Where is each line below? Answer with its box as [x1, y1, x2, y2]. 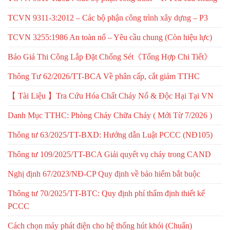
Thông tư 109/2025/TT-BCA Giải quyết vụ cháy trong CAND [8, 149, 211, 159]
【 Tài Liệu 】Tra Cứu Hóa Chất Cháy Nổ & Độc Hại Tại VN [8, 91, 214, 100]
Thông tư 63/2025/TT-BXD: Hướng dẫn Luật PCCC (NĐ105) [8, 130, 213, 139]
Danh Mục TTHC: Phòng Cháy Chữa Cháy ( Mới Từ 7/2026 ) [8, 110, 212, 120]
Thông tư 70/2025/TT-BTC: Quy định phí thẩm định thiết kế [8, 188, 205, 198]
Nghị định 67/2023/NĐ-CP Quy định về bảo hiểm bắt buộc [8, 169, 200, 178]
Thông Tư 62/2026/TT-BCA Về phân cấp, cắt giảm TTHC [8, 71, 200, 81]
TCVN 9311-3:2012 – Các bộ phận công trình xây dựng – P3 [8, 13, 208, 22]
